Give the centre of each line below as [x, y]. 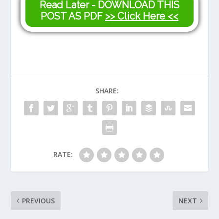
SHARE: [107, 90]
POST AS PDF [73, 16]
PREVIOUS [39, 200]
